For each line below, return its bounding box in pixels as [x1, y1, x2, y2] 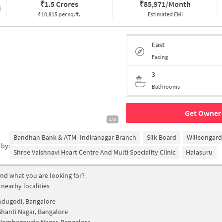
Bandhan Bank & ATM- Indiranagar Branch [13, 133, 136, 142]
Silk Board [147, 133, 176, 142]
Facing [152, 53, 168, 60]
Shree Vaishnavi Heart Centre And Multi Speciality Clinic [13, 148, 175, 157]
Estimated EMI [147, 10, 183, 18]
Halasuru [186, 148, 213, 157]
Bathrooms [152, 83, 180, 90]
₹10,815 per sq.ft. [38, 10, 81, 18]
